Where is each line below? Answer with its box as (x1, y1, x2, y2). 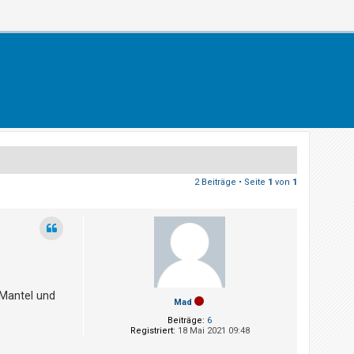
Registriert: (130, 325, 175, 336)
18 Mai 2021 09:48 (175, 325, 250, 336)
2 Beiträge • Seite (194, 176, 268, 187)
